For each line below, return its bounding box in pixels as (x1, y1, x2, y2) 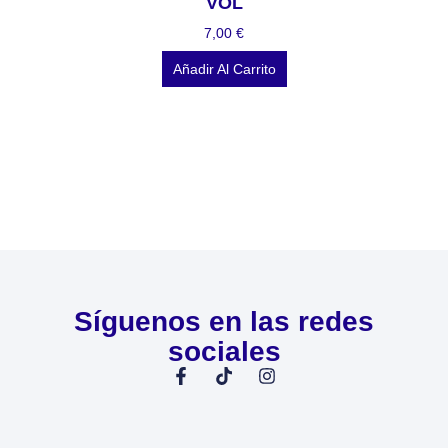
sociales (167, 335, 281, 367)
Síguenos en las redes (74, 305, 374, 337)
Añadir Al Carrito (172, 61, 276, 78)
